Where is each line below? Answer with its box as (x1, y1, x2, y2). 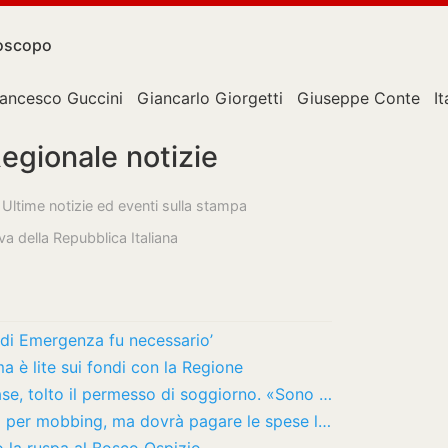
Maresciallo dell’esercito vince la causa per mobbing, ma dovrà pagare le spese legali (318, 411, 331, 431)
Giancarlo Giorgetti (137, 88, 283, 108)
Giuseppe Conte (297, 88, 420, 108)
